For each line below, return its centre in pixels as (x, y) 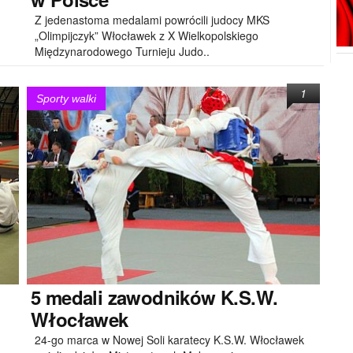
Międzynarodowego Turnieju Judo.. (122, 51)
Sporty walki (66, 98)
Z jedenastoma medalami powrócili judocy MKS (152, 19)
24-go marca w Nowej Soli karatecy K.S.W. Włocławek (169, 339)
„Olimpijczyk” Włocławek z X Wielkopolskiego (147, 35)
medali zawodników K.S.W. (159, 297)
